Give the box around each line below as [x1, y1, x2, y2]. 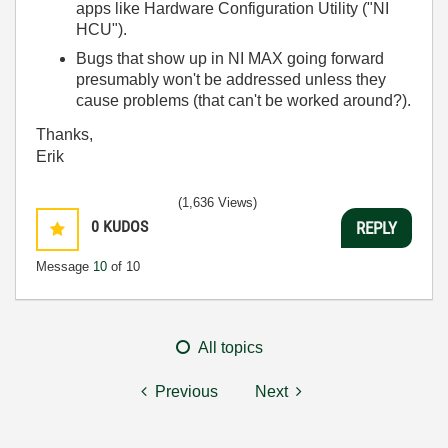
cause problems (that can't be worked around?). [76, 91, 411, 109]
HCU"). [76, 20, 127, 38]
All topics [198, 339, 263, 357]
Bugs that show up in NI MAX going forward [76, 49, 384, 67]
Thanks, [36, 126, 93, 144]
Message [36, 259, 93, 275]
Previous [155, 383, 218, 401]
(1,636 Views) [178, 195, 257, 211]
